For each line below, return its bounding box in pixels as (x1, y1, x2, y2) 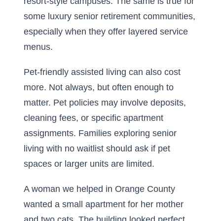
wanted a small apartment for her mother (24, 199, 184, 209)
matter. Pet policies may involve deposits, (24, 98, 186, 108)
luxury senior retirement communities (48, 11, 193, 21)
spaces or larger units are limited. (24, 159, 154, 169)
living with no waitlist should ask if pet (24, 144, 170, 153)
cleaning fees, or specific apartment (24, 113, 163, 123)
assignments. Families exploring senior (24, 128, 177, 138)
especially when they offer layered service (24, 27, 188, 37)
